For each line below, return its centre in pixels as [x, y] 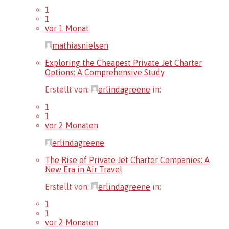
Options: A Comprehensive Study [105, 72]
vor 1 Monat [67, 28]
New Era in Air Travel [84, 169]
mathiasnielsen [80, 45]
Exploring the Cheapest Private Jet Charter [123, 63]
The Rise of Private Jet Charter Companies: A [127, 160]
